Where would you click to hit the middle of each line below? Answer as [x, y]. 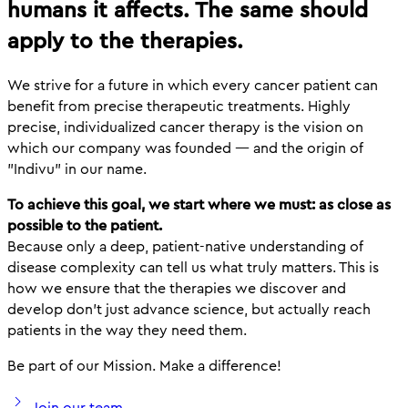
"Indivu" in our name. [77, 168]
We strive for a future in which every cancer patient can [193, 85]
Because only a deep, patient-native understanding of [185, 246]
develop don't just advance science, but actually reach [189, 309]
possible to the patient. [85, 225]
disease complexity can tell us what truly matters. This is [193, 267]
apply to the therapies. [125, 41]
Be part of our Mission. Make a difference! [144, 365]
